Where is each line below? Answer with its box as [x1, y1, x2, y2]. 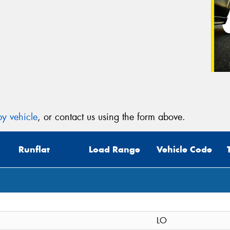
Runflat [18, 144, 50, 156]
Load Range [89, 144, 140, 156]
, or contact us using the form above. [37, 110, 185, 123]
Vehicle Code [157, 144, 212, 156]
